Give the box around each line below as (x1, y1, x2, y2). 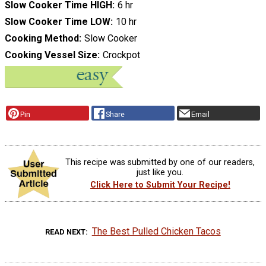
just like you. (137, 167, 184, 178)
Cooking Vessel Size (5, 49, 97, 61)
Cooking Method (5, 32, 79, 44)
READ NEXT (45, 227, 86, 237)
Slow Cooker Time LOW (5, 15, 110, 27)
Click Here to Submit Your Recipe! (90, 180, 230, 191)
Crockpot (102, 49, 140, 61)
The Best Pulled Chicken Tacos (91, 226, 221, 237)
